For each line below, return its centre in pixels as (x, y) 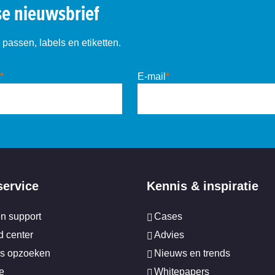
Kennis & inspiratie (202, 186)
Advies (169, 234)
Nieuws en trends (192, 253)
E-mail (152, 76)
